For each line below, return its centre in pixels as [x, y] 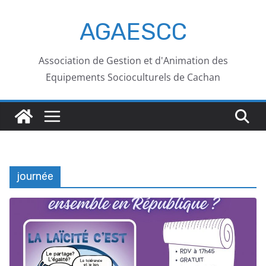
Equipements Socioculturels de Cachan [133, 77]
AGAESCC [133, 32]
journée [35, 176]
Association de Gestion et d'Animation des [133, 61]
